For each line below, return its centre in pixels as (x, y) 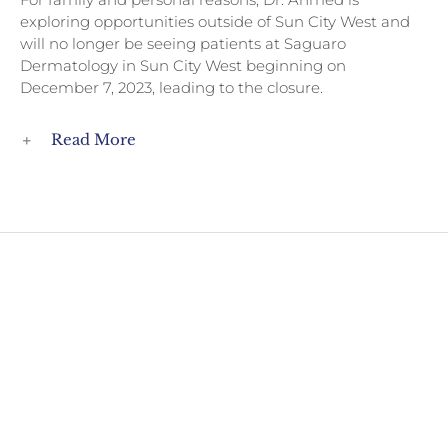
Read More (93, 139)
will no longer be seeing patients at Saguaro (183, 43)
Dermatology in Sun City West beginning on (183, 65)
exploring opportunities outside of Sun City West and (215, 21)
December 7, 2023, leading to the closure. (171, 87)
